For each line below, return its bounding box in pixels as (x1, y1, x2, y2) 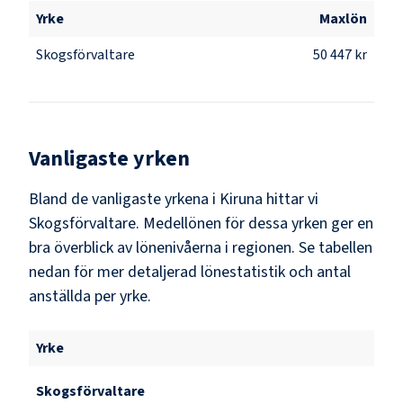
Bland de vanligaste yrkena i (29, 187, 219, 210)
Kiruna (219, 187, 263, 210)
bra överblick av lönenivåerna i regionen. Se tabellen (29, 236, 372, 259)
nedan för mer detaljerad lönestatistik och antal (29, 260, 351, 283)
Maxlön (319, 8, 367, 29)
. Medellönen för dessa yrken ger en (136, 211, 373, 235)
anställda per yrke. (29, 284, 151, 308)
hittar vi (263, 187, 318, 210)
